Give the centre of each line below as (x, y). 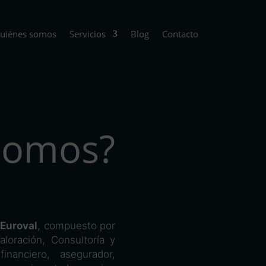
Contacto (180, 34)
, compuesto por (76, 225)
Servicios (87, 34)
